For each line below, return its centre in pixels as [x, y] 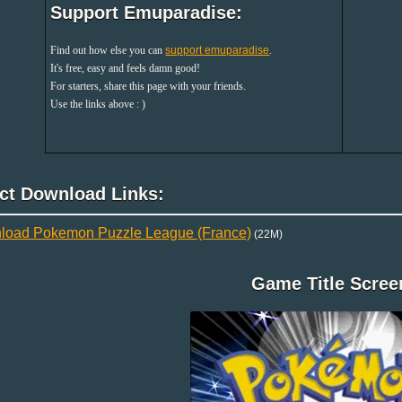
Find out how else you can [108, 50]
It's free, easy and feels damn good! [126, 68]
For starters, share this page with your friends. [149, 86]
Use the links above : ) [98, 104]
